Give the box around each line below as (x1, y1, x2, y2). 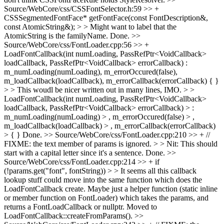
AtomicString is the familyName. (4, 31, 108, 40)
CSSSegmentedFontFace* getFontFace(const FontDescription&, (4, 13, 208, 22)
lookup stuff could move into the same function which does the (4, 175, 202, 184)
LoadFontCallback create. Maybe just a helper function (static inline (4, 184, 217, 193)
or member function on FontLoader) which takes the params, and (4, 193, 208, 202)
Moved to (124, 202, 157, 211)
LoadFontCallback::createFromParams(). (4, 211, 134, 220)
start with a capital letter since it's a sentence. (4, 148, 143, 157)
